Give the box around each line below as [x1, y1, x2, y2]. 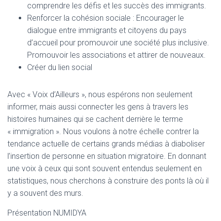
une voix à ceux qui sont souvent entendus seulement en [7, 164, 202, 173]
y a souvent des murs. [7, 188, 83, 198]
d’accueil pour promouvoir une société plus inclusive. [27, 38, 209, 47]
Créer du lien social [27, 63, 92, 72]
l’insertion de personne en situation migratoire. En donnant [7, 151, 206, 161]
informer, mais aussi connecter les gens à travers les [7, 102, 188, 111]
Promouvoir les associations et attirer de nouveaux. [27, 50, 206, 60]
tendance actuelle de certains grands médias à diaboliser [7, 139, 205, 148]
